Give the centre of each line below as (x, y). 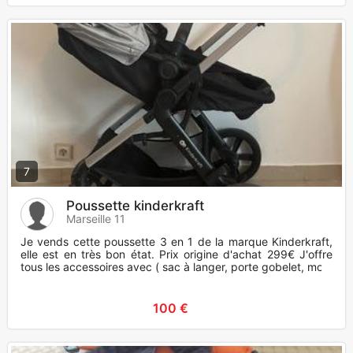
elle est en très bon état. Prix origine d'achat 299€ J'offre (176, 255)
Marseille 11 (96, 219)
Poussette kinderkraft (135, 206)
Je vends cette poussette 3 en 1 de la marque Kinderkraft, (176, 242)
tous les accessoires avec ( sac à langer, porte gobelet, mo (172, 267)
